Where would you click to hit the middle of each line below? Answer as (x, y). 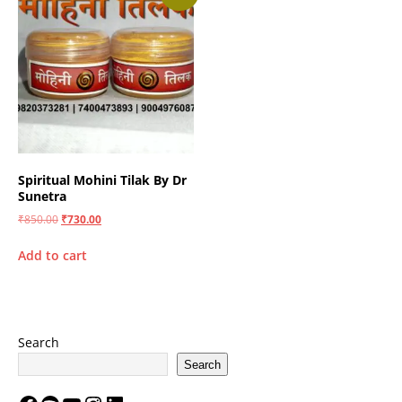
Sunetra (42, 196)
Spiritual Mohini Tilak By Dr (102, 179)
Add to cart (52, 255)
